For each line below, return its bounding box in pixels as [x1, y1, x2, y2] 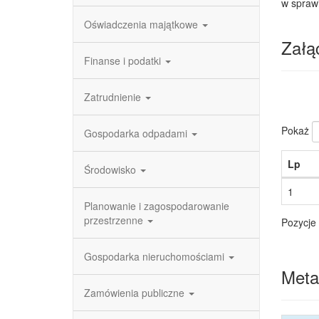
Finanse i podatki [84, 53, 164, 68]
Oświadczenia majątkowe [84, 17, 201, 31]
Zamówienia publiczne [84, 286, 187, 300]
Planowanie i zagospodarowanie [84, 199, 229, 213]
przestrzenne [84, 213, 146, 227]
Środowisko [84, 162, 139, 177]
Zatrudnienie [84, 90, 144, 104]
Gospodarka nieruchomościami [84, 249, 227, 263]
